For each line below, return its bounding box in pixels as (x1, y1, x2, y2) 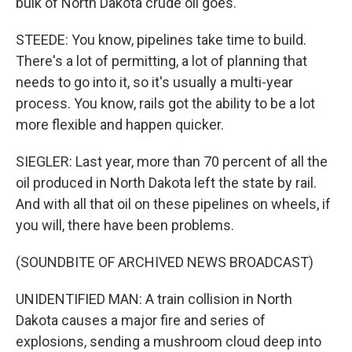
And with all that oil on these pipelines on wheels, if (16, 196, 331, 212)
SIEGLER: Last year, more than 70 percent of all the (16, 153, 328, 170)
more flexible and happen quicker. (16, 116, 224, 133)
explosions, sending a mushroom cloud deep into (16, 333, 321, 350)
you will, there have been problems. (16, 217, 234, 233)
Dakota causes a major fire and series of (16, 312, 266, 328)
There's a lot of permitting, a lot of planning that (16, 53, 307, 69)
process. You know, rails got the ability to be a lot (16, 95, 315, 112)
